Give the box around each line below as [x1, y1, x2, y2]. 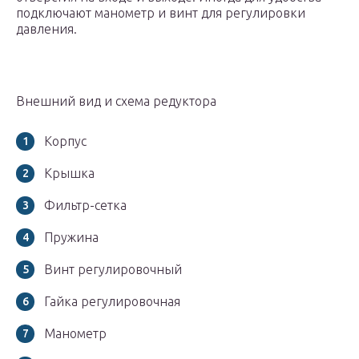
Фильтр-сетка [44, 198, 127, 213]
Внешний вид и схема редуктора [16, 94, 216, 109]
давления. [16, 22, 77, 37]
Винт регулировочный [44, 262, 182, 277]
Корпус [44, 134, 87, 149]
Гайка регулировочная [44, 294, 180, 309]
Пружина [44, 230, 99, 245]
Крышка [44, 166, 95, 181]
